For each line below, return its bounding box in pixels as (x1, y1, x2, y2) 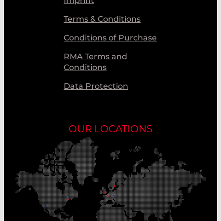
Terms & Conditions (64, 14, 141, 24)
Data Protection (64, 81, 128, 91)
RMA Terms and (64, 51, 127, 61)
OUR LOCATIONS (69, 122, 152, 135)
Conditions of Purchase (64, 33, 157, 42)
